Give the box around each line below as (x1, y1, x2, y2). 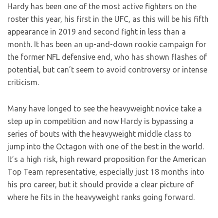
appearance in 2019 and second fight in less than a (7, 27, 186, 36)
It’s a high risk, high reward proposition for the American (7, 155, 206, 163)
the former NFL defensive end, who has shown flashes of (7, 53, 207, 61)
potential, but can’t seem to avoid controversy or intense (7, 65, 207, 74)
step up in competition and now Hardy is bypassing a (7, 117, 194, 126)
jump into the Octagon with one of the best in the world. (7, 142, 204, 151)
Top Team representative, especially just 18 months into (7, 167, 204, 176)
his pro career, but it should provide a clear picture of (7, 180, 194, 189)
